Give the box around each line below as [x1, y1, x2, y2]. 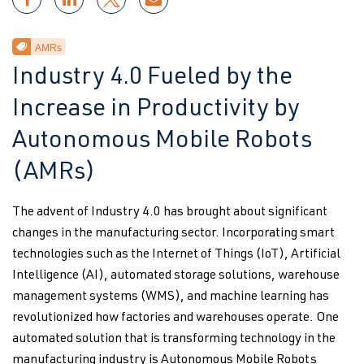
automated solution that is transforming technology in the [12, 333, 336, 346]
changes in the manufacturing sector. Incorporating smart [12, 227, 335, 240]
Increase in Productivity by [12, 98, 300, 123]
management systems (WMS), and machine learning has [12, 291, 329, 304]
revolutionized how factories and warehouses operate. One [12, 312, 339, 325]
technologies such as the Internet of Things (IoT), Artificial [12, 249, 340, 262]
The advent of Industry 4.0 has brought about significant [12, 206, 327, 219]
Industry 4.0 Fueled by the [12, 67, 292, 91]
